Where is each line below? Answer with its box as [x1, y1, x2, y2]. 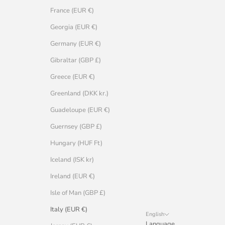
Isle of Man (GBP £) [50, 188, 105, 198]
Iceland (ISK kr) [50, 155, 94, 165]
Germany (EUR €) [50, 39, 101, 49]
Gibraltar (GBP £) [50, 56, 101, 65]
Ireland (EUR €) [50, 172, 95, 181]
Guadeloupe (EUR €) [50, 105, 110, 115]
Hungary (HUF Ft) [50, 139, 102, 148]
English [146, 210, 164, 218]
